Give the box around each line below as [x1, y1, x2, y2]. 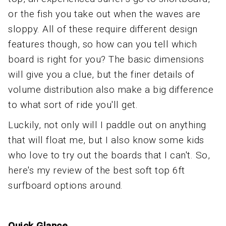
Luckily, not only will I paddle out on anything [8, 119, 206, 131]
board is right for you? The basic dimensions [8, 53, 204, 65]
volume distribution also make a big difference [8, 84, 213, 95]
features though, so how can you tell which [8, 38, 197, 50]
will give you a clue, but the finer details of [8, 69, 194, 80]
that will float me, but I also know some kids [8, 134, 204, 146]
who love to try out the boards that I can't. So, [8, 149, 210, 161]
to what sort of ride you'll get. [8, 99, 138, 110]
